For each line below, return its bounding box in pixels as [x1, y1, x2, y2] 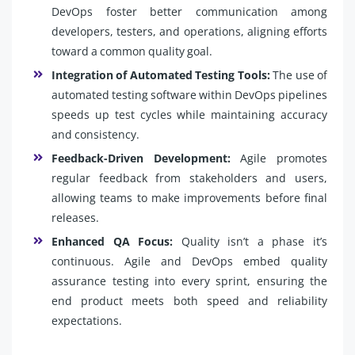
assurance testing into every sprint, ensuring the [52, 273, 327, 288]
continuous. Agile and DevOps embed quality [52, 254, 327, 269]
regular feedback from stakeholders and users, [52, 170, 327, 185]
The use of [269, 67, 328, 82]
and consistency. [52, 127, 139, 142]
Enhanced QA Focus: [52, 234, 181, 249]
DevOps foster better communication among [52, 4, 327, 19]
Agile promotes [240, 151, 328, 166]
